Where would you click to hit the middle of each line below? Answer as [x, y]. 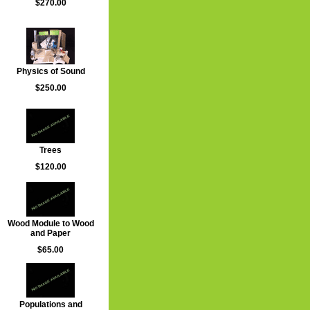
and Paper [51, 233]
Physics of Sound [51, 71]
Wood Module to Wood [51, 224]
